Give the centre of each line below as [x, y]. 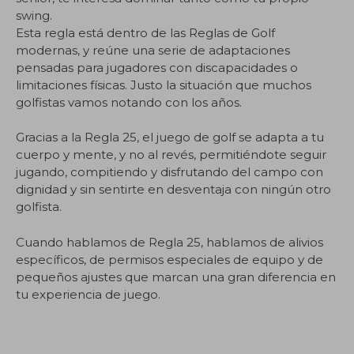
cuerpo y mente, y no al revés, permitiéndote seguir [171, 154]
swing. [34, 15]
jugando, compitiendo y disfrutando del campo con [169, 172]
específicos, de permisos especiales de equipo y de [169, 259]
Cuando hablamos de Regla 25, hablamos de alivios [169, 242]
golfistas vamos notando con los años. [129, 102]
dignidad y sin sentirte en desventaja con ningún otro [173, 189]
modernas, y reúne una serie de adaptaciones [153, 50]
